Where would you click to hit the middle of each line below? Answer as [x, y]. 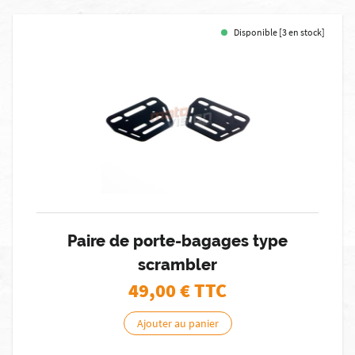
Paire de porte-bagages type [177, 241]
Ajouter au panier [177, 323]
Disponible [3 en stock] [279, 32]
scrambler [177, 265]
